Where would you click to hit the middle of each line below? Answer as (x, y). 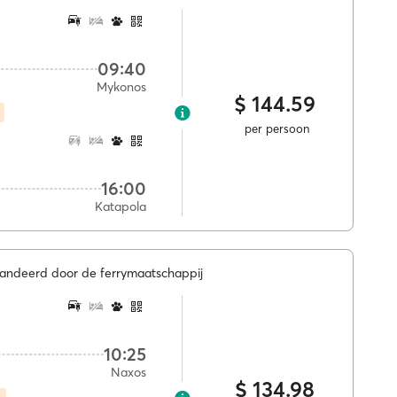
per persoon (275, 128)
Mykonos (122, 87)
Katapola (121, 206)
